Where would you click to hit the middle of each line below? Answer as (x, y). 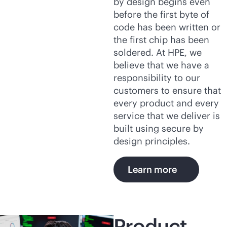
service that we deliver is (167, 116)
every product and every (166, 103)
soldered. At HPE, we (158, 52)
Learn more (152, 169)
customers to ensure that (167, 90)
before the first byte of (161, 14)
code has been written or (167, 27)
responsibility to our (157, 78)
